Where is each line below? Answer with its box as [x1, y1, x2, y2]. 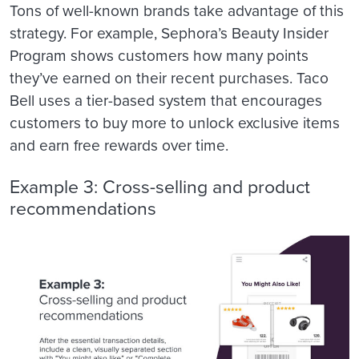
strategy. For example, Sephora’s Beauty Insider [10, 22, 329, 46]
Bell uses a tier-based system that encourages [10, 89, 322, 113]
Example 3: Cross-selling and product [10, 173, 310, 201]
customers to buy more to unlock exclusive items [10, 111, 340, 135]
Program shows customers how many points [10, 44, 309, 68]
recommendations [10, 195, 156, 223]
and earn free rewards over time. [10, 134, 232, 158]
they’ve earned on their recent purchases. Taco [10, 67, 329, 91]
